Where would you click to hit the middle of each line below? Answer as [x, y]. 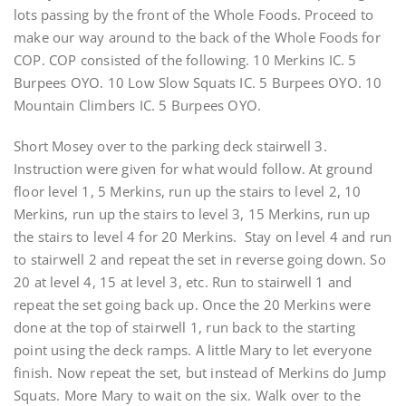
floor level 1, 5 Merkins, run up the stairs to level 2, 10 [188, 191]
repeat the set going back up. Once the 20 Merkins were [192, 304]
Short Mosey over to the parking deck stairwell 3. [170, 146]
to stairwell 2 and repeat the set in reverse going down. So [200, 259]
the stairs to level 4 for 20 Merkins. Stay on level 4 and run [203, 237]
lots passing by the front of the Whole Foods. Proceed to [194, 14]
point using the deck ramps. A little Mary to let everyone [193, 350]
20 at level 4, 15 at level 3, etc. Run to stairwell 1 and [183, 282]
